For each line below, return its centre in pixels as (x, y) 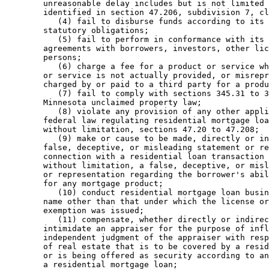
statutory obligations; (79, 31)
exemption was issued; (77, 211)
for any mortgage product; (86, 184)
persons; (46, 58)
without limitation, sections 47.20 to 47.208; (134, 130)
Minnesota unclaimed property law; (106, 103)
